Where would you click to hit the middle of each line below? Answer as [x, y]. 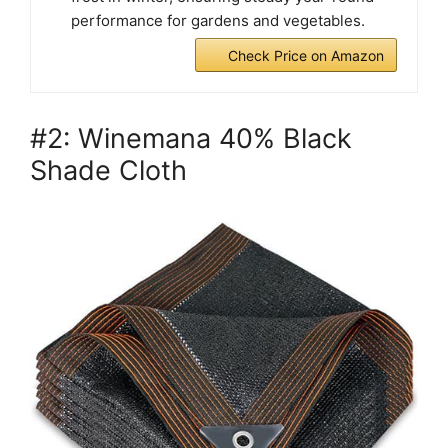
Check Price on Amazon [306, 55]
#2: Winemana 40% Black [191, 138]
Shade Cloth [108, 170]
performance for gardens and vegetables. [218, 20]
